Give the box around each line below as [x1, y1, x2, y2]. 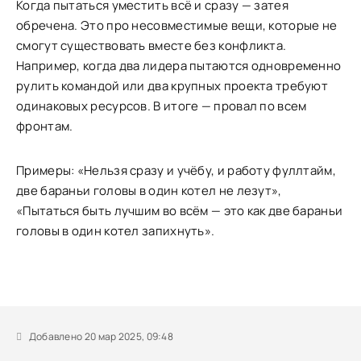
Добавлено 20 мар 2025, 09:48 [27, 330, 174, 343]
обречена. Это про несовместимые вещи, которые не [16, 17, 338, 34]
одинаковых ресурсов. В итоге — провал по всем [16, 98, 307, 114]
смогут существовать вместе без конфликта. [16, 37, 287, 54]
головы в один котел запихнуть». [16, 222, 215, 239]
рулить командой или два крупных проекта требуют [16, 77, 329, 94]
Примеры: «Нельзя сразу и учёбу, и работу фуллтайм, [16, 162, 336, 179]
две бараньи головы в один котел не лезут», [16, 182, 282, 199]
